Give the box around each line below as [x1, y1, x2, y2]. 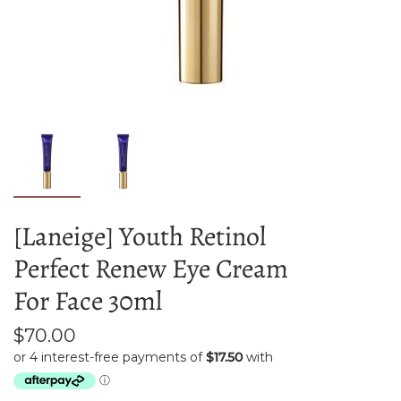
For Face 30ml [13, 283, 162, 319]
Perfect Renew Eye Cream [13, 251, 288, 286]
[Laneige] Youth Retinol [13, 218, 266, 254]
